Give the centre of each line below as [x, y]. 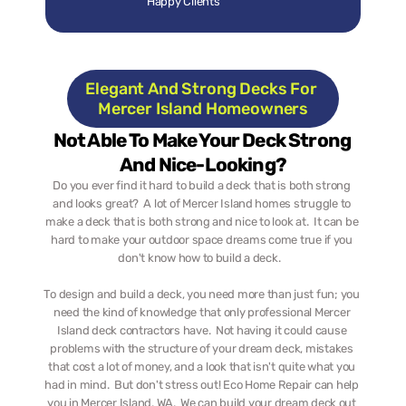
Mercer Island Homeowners [203, 109]
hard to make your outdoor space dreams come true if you [202, 240]
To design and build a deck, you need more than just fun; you [202, 294]
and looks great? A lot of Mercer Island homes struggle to [202, 203]
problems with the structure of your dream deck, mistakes [202, 348]
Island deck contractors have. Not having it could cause [202, 330]
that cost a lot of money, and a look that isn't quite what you [202, 367]
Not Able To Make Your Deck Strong [202, 140]
